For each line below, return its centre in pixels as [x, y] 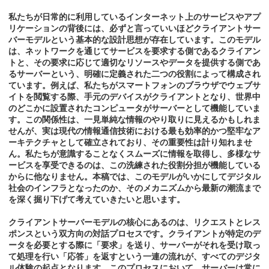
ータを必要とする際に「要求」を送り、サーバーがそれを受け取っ [134, 245]
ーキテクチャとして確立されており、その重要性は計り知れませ [130, 143]
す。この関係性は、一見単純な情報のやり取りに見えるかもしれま [134, 120]
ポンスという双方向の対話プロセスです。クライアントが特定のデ [134, 234]
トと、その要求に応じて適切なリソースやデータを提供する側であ [134, 63]
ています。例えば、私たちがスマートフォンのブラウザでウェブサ [134, 86]
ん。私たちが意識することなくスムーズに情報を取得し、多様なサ [134, 154]
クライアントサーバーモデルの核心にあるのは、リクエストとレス [134, 222]
